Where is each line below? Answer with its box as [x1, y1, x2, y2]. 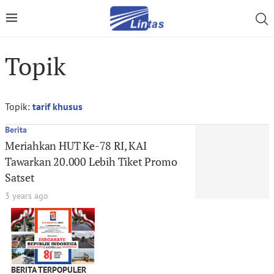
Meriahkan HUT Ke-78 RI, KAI [5, 138, 147, 153]
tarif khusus [32, 100, 83, 113]
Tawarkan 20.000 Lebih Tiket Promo [5, 154, 177, 169]
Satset [5, 170, 35, 185]
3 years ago [5, 190, 48, 201]
